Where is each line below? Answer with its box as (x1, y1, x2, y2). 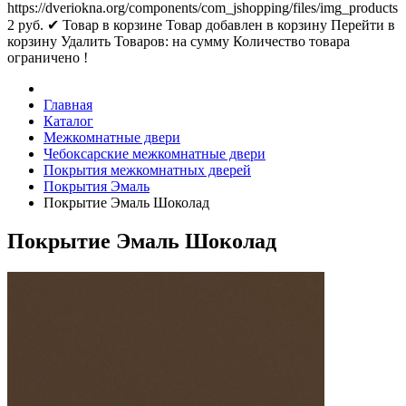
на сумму (172, 34, 229, 49)
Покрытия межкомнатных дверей (43, 162, 251, 178)
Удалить (61, 34, 111, 49)
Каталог (43, 113, 93, 129)
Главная (43, 97, 92, 112)
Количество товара (233, 34, 350, 49)
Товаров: (114, 34, 169, 49)
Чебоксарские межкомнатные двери (43, 146, 266, 161)
